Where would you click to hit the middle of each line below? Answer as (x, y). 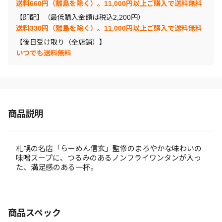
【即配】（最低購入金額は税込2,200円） (80, 17)
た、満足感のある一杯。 (57, 167)
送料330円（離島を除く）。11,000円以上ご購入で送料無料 (109, 28)
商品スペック (34, 213)
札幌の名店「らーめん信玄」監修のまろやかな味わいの (109, 148)
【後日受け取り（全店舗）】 (61, 42)
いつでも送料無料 (44, 53)
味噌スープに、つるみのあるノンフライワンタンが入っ (109, 158)
